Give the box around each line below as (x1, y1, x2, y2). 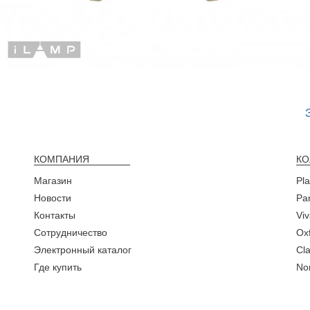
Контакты (33, 210, 75, 221)
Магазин (33, 175, 72, 187)
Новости (33, 192, 71, 204)
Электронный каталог (33, 244, 131, 256)
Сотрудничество (33, 227, 107, 239)
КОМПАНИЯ (33, 154, 89, 165)
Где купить (33, 262, 82, 273)
